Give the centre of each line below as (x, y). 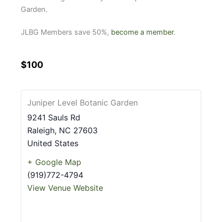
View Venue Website (65, 188)
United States (53, 143)
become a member (142, 32)
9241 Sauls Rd (54, 118)
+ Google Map (55, 162)
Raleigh (41, 131)
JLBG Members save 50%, (66, 32)
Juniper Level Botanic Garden (83, 103)
